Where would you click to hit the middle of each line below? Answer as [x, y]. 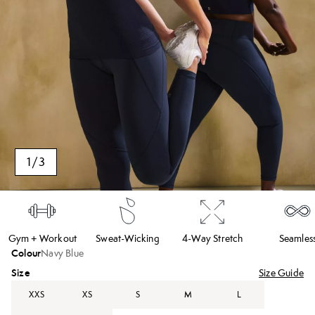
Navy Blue [63, 253]
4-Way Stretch [213, 238]
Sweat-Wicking [128, 238]
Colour [26, 253]
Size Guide [281, 273]
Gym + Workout [43, 238]
